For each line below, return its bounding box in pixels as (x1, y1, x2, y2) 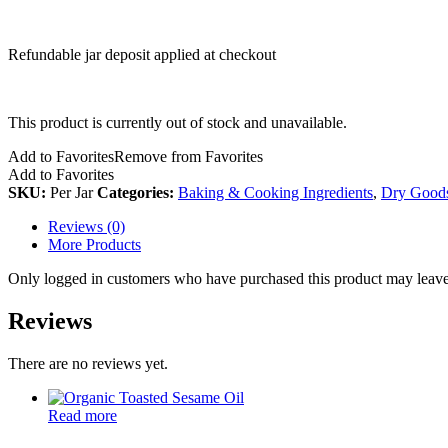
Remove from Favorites (114, 147, 263, 165)
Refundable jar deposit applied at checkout (8, 45, 276, 63)
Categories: (97, 183, 178, 201)
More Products (48, 235, 141, 253)
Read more (48, 406, 117, 424)
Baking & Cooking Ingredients (178, 183, 373, 201)
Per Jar (50, 183, 97, 201)
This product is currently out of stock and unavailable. (8, 113, 347, 131)
